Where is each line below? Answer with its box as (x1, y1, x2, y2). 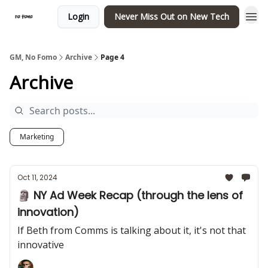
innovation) (17, 205, 79, 220)
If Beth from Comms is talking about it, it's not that (17, 224, 246, 237)
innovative (17, 238, 64, 251)
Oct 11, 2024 (17, 172, 57, 182)
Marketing (20, 132, 54, 142)
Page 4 (100, 52, 124, 62)
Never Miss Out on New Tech (114, 11, 229, 22)
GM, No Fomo (10, 52, 57, 62)
